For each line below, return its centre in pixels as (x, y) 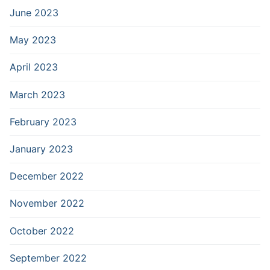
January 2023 (41, 149)
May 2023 (33, 40)
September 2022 (48, 258)
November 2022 (47, 203)
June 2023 (34, 13)
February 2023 (43, 121)
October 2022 (42, 231)
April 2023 (34, 67)
